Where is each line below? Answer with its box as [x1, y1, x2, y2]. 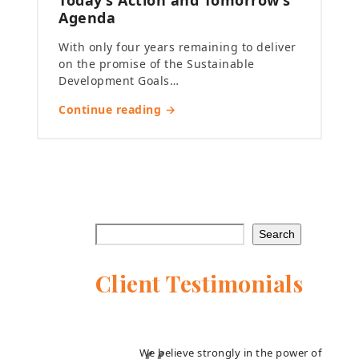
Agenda [58, 8, 120, 28]
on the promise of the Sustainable [58, 56, 255, 72]
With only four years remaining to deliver [58, 39, 296, 55]
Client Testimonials [95, 268, 304, 299]
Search [258, 228, 295, 241]
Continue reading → [58, 102, 176, 118]
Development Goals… [58, 73, 179, 89]
